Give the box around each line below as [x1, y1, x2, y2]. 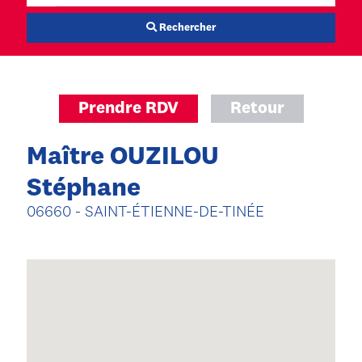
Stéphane [27, 176, 141, 202]
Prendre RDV [78, 100, 179, 117]
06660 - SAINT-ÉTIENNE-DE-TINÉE [27, 204, 264, 221]
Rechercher [159, 23, 216, 33]
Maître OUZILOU [27, 145, 219, 170]
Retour [229, 100, 284, 117]
